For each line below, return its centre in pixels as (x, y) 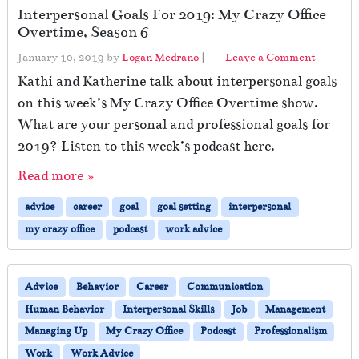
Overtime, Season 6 (83, 32)
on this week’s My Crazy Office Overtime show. (168, 103)
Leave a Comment (270, 57)
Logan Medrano (160, 57)
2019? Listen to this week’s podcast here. (146, 146)
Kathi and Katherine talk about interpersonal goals (177, 81)
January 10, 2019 (61, 57)
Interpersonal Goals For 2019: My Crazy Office (172, 14)
